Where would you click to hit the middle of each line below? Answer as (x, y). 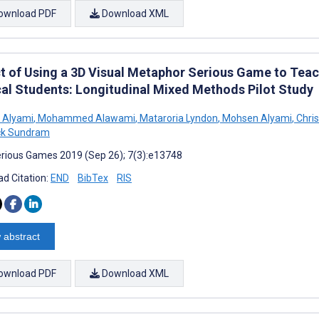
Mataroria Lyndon (178, 118)
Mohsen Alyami (256, 118)
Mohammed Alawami (85, 118)
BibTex (93, 178)
